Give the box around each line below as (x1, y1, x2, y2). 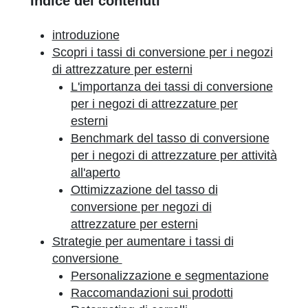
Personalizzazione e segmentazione (70, 269, 269, 283)
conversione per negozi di (70, 200, 212, 214)
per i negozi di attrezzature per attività (70, 148, 277, 162)
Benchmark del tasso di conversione (70, 131, 269, 145)
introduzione (52, 28, 120, 42)
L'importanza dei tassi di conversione (70, 80, 273, 93)
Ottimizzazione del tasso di (70, 183, 218, 197)
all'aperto (70, 166, 120, 179)
